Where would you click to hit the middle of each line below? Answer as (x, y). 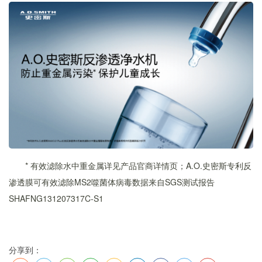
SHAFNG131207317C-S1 (56, 199)
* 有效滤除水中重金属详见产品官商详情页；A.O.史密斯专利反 (138, 166)
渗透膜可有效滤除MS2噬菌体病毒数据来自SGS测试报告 (112, 182)
